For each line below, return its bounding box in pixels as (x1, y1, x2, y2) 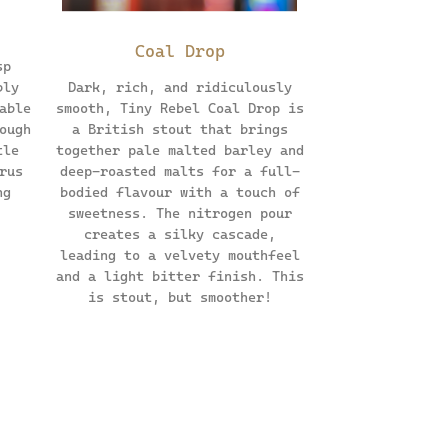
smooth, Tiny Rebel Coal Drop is (55, 100, 304, 117)
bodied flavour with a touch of (59, 184, 300, 201)
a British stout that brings (71, 121, 288, 138)
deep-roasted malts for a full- (59, 163, 300, 180)
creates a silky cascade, (83, 226, 276, 243)
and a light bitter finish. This (55, 268, 304, 285)
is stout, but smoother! (87, 289, 272, 306)
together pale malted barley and (55, 142, 304, 159)
